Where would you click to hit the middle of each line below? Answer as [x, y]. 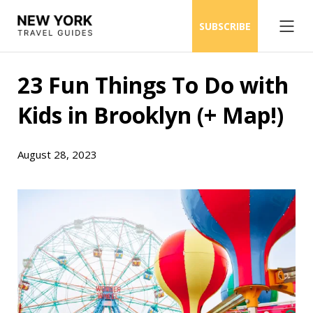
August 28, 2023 [57, 154]
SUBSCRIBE [225, 26]
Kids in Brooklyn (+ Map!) [151, 115]
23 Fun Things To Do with [153, 85]
